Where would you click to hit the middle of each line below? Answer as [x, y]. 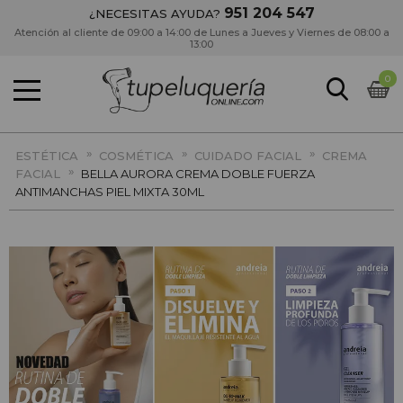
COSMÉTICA [136, 156]
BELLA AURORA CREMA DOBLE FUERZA [198, 174]
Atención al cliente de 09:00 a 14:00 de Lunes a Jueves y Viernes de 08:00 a [201, 32]
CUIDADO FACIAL [248, 156]
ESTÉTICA [47, 156]
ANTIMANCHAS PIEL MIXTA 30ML [110, 192]
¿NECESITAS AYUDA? [156, 13]
